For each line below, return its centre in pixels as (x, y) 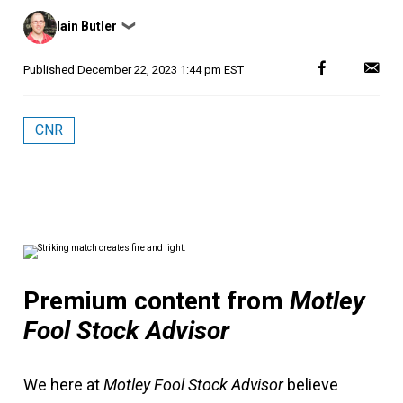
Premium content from (157, 301)
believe (311, 385)
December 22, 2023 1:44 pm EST (161, 70)
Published (50, 70)
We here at (63, 385)
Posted (41, 16)
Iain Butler (87, 26)
